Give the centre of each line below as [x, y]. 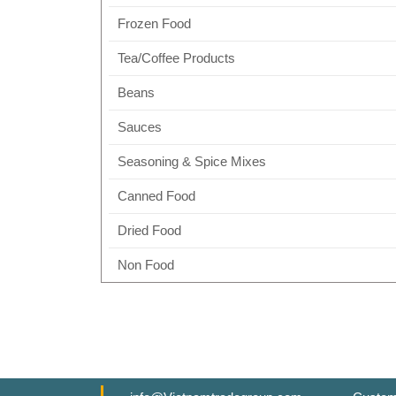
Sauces [139, 127]
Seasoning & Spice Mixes [191, 161]
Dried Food [149, 230]
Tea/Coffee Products [176, 58]
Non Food [145, 265]
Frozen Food [154, 23]
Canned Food [156, 196]
